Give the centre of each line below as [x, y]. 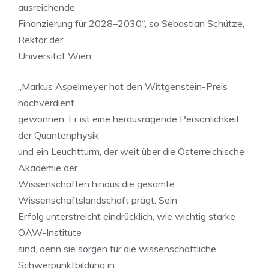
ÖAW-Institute [50, 232]
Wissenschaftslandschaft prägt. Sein [98, 200]
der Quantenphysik [59, 135]
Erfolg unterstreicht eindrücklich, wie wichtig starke [127, 216]
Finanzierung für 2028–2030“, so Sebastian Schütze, [131, 23]
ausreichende [47, 7]
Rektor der [41, 40]
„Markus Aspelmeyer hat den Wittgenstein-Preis [123, 86]
